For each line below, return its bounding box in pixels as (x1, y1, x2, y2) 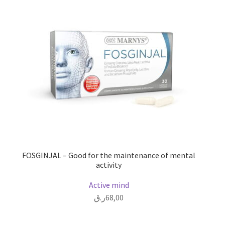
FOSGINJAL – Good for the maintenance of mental (22, 150, 195, 160)
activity (96, 159, 122, 170)
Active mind (88, 180, 129, 190)
